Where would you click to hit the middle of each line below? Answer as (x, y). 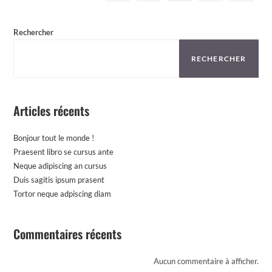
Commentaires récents (68, 234)
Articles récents (52, 111)
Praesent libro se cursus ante (64, 152)
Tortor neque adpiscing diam (63, 194)
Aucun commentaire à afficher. (206, 261)
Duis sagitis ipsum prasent (59, 180)
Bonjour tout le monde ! (54, 138)
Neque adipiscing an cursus (60, 166)
